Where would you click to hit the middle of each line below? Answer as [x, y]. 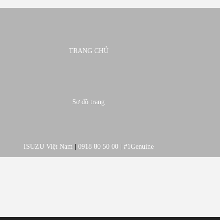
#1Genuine [138, 147]
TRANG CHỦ [88, 51]
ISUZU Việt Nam [49, 147]
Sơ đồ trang [88, 102]
